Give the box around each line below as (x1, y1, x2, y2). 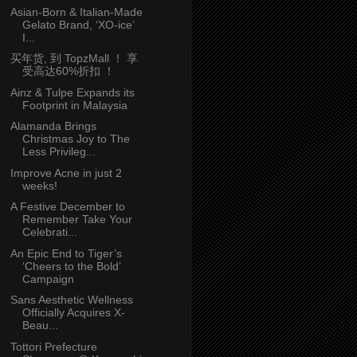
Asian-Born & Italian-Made (10, 5, 143, 18)
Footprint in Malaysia (22, 98, 127, 112)
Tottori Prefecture (10, 339, 97, 353)
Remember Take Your (22, 213, 132, 226)
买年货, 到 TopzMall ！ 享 (10, 52, 138, 65)
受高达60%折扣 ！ (22, 65, 115, 78)
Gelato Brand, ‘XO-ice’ (22, 18, 134, 31)
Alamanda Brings (10, 120, 96, 133)
